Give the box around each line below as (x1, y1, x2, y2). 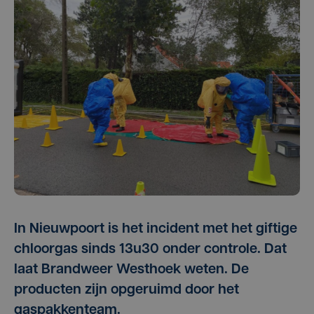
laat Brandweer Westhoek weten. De (14, 263, 249, 277)
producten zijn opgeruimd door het (14, 283, 239, 297)
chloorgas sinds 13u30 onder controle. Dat (14, 243, 287, 257)
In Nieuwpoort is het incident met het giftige (14, 222, 297, 236)
